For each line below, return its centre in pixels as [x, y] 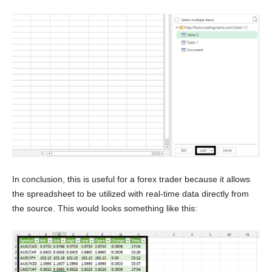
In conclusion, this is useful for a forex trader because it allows [131, 179]
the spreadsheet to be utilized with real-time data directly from [131, 193]
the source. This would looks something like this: [105, 208]
